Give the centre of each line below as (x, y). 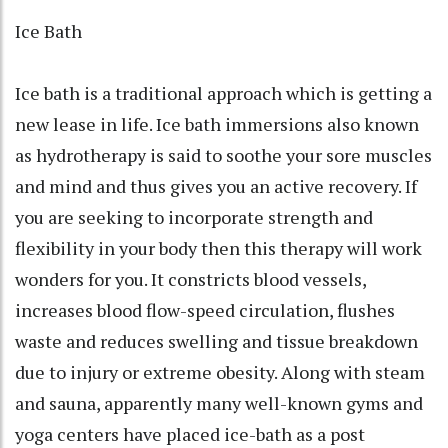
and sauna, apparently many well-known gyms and (219, 402)
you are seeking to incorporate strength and (194, 216)
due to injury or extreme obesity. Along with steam (220, 371)
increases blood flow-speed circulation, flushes (205, 309)
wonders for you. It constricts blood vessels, (190, 278)
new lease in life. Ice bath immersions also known (217, 123)
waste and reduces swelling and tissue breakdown (216, 340)
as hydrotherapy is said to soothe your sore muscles (223, 154)
